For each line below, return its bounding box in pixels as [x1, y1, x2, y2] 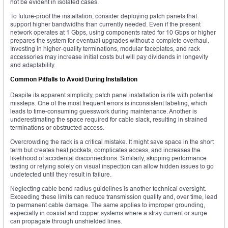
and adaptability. [10, 61, 55, 69]
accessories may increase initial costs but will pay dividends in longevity [10, 52, 208, 61]
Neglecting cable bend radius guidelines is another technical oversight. [10, 184, 206, 192]
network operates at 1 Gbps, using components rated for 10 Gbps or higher [10, 28, 216, 36]
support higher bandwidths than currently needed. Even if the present [10, 20, 201, 28]
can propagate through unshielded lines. [10, 217, 122, 225]
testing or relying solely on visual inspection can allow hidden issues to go [10, 162, 214, 170]
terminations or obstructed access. [10, 123, 104, 131]
